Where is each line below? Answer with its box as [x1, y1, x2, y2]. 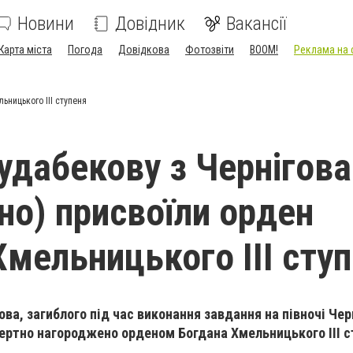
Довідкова [118, 43, 169, 56]
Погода [68, 43, 102, 56]
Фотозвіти [185, 43, 234, 56]
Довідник [115, 13, 185, 35]
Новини [17, 13, 74, 35]
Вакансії [226, 13, 287, 35]
